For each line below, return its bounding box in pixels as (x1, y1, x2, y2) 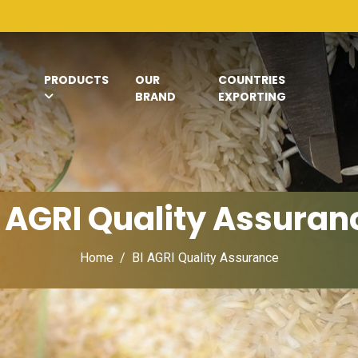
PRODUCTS (43, 72, 109, 88)
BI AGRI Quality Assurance (131, 250, 279, 265)
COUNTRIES (217, 72, 285, 88)
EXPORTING (217, 89, 286, 105)
